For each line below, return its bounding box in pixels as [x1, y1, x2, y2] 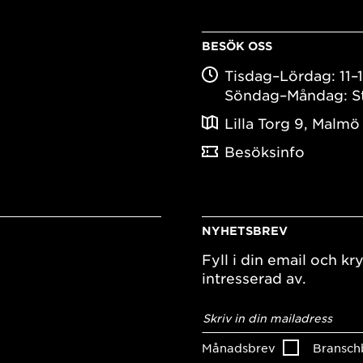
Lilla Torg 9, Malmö [224, 115, 360, 132]
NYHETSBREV [202, 224, 288, 238]
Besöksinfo [224, 143, 305, 160]
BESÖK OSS [202, 39, 272, 53]
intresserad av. [202, 270, 306, 287]
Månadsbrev [202, 340, 275, 355]
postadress [202, 314, 281, 331]
